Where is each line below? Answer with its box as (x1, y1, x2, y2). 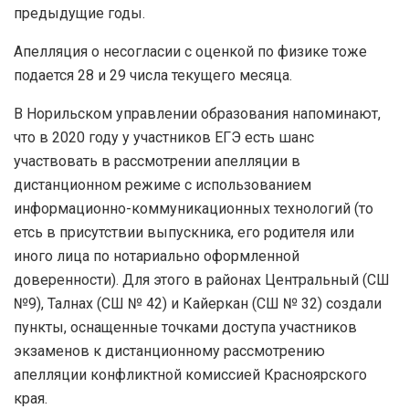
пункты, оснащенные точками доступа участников (14, 318, 357, 336)
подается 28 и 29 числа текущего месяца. (14, 66, 292, 84)
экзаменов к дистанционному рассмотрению (14, 341, 325, 360)
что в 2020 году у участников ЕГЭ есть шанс (14, 128, 314, 146)
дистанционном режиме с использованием (14, 175, 311, 194)
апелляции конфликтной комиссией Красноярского (14, 365, 367, 383)
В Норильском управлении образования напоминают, (14, 104, 381, 122)
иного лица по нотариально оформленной (14, 246, 299, 265)
